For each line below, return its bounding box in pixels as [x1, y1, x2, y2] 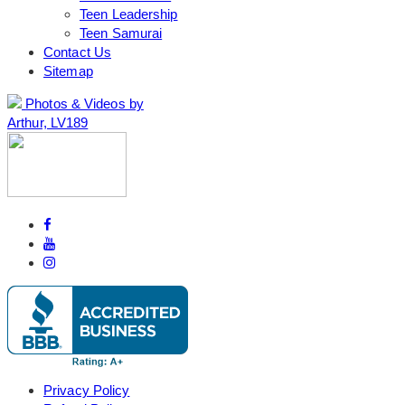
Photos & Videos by [25, 95, 144, 111]
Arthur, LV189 [7, 114, 89, 130]
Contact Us [43, 43, 111, 60]
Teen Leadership [80, 5, 178, 22]
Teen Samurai [80, 24, 163, 41]
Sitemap [43, 62, 93, 79]
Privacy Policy [43, 381, 130, 398]
